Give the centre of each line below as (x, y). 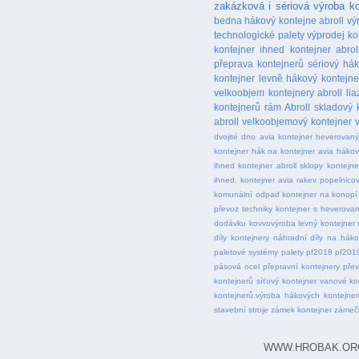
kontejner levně (248, 78)
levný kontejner (327, 223)
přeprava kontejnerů (259, 63)
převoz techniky (243, 208)
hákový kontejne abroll (294, 20)
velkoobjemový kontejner (297, 121)
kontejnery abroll (305, 92)
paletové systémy (246, 252)
